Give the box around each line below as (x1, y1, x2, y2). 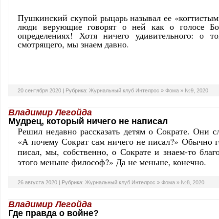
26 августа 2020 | (18, 179, 62, 185)
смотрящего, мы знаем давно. (18, 38, 129, 50)
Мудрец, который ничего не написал (8, 116, 168, 126)
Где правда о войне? (8, 208, 99, 218)
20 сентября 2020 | (18, 88, 66, 93)
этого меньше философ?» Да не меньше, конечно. (18, 156, 206, 168)
